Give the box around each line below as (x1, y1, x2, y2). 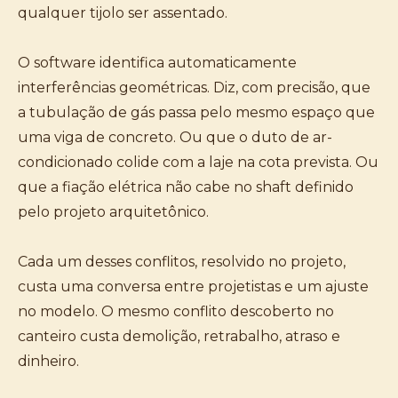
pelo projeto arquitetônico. (18, 203, 209, 220)
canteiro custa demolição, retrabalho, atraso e (18, 328, 340, 345)
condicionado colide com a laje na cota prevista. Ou (18, 154, 378, 171)
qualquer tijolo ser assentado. (18, 4, 227, 21)
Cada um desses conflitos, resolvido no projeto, (18, 253, 346, 270)
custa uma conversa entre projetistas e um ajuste (18, 278, 369, 295)
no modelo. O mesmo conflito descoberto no (18, 303, 334, 320)
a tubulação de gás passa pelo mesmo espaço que (18, 104, 375, 121)
